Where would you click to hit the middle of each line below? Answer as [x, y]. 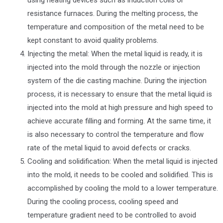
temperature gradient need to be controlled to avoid [112, 215]
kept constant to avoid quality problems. [93, 40]
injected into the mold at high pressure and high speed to [120, 107]
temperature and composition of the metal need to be [116, 27]
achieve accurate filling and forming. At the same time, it [119, 121]
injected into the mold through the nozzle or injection [114, 67]
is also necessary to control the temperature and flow [115, 134]
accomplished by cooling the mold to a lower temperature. [123, 188]
